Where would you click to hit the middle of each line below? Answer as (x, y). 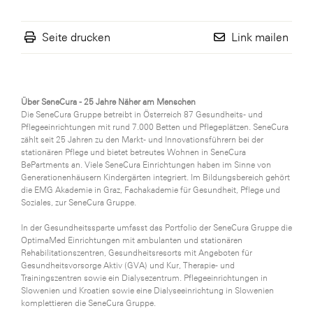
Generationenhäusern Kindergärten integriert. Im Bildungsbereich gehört (155, 177)
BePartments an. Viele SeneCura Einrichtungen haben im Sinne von (146, 165)
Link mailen (260, 37)
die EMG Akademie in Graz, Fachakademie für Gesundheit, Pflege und (151, 190)
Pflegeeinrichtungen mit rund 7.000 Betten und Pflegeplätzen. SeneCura (155, 127)
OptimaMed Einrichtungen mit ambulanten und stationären (132, 240)
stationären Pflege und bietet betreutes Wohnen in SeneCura (133, 152)
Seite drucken (76, 37)
